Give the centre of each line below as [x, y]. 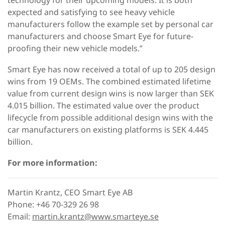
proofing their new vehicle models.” [75, 48]
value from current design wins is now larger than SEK [111, 93]
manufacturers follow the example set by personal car [110, 24]
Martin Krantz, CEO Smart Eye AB [70, 192]
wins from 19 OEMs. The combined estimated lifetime [109, 81]
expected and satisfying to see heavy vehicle [91, 12]
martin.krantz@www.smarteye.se [95, 216]
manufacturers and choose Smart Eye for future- [100, 36]
